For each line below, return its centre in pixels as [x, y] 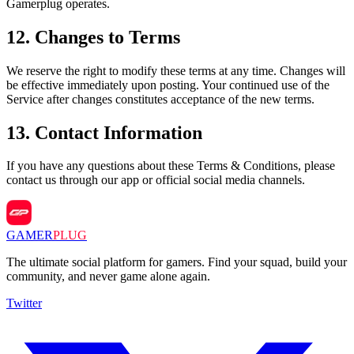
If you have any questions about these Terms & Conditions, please [171, 166]
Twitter [24, 303]
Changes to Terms [107, 37]
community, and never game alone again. [108, 277]
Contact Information [119, 132]
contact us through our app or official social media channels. [156, 180]
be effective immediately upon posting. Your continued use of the [168, 85]
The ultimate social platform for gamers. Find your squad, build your [177, 262]
